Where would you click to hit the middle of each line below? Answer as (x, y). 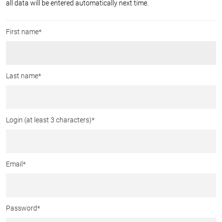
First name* (24, 32)
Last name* (24, 76)
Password (22, 208)
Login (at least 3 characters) (49, 120)
